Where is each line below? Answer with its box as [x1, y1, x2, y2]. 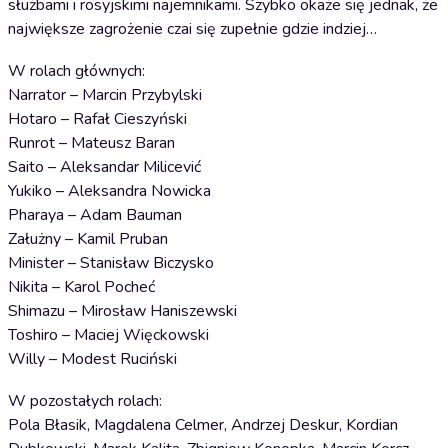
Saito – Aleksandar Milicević [8, 156, 201, 178]
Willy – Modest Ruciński [8, 348, 177, 370]
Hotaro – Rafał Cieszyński [8, 108, 187, 130]
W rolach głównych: [8, 60, 207, 82]
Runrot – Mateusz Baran [8, 132, 175, 154]
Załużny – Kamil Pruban [8, 228, 168, 250]
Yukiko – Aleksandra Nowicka [8, 180, 211, 202]
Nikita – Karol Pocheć [8, 276, 155, 298]
